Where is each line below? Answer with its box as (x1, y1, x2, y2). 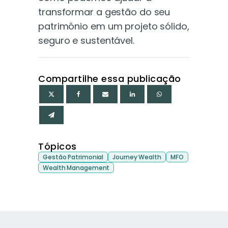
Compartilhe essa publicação (38, 72, 181, 85)
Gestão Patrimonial (43, 153, 104, 162)
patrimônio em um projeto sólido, (38, 19, 189, 33)
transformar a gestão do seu (38, 5, 170, 18)
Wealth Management (43, 163, 110, 173)
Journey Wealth (112, 153, 161, 162)
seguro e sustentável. (38, 34, 134, 47)
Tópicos (38, 140, 77, 153)
